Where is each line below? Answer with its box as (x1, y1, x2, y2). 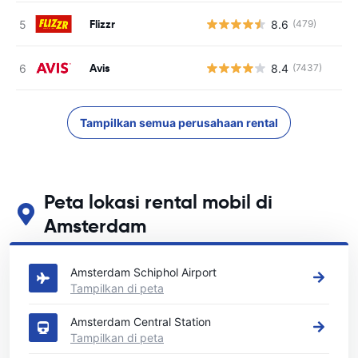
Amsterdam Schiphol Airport (70, 265, 217, 279)
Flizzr (89, 16, 115, 31)
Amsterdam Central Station (70, 315, 211, 328)
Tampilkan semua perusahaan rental (80, 116, 278, 129)
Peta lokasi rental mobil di (43, 190, 272, 214)
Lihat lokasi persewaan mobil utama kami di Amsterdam (16, 240, 306, 253)
